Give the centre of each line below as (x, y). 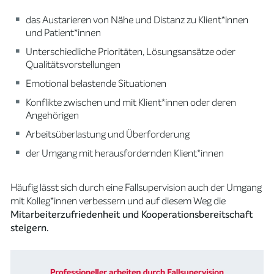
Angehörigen (53, 115)
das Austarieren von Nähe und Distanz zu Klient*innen (137, 20)
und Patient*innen (64, 33)
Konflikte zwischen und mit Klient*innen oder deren (131, 102)
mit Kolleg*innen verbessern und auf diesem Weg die (118, 201)
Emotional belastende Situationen (96, 83)
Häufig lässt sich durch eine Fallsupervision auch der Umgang (136, 187)
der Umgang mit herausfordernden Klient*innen (125, 153)
